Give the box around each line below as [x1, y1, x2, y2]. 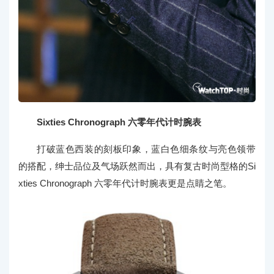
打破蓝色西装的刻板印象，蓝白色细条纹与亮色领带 [37, 143, 256, 154]
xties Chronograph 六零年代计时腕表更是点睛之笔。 [18, 177, 232, 188]
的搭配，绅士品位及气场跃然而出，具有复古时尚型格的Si [18, 160, 256, 171]
